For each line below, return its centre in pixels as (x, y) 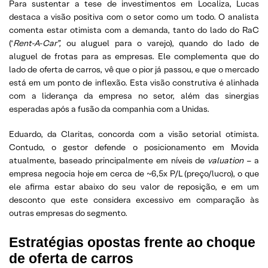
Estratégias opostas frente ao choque (132, 243)
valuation (227, 161)
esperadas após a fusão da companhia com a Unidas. (109, 109)
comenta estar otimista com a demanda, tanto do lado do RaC (134, 30)
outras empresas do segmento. (68, 213)
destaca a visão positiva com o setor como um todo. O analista (134, 17)
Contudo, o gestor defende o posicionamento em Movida (134, 147)
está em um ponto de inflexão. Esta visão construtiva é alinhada (134, 83)
